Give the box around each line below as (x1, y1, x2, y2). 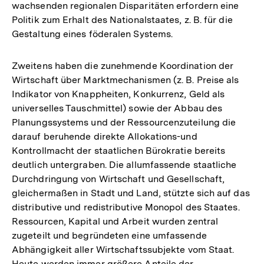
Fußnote (210, 29, 247, 41)
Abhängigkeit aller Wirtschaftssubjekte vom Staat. (12, 243, 235, 255)
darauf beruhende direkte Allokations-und (12, 130, 197, 142)
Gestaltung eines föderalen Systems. (12, 28, 173, 39)
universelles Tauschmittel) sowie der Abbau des (12, 102, 223, 114)
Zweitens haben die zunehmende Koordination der (12, 60, 234, 71)
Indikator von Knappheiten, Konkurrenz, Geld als (12, 88, 225, 100)
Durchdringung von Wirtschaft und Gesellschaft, (12, 173, 225, 184)
